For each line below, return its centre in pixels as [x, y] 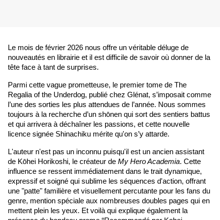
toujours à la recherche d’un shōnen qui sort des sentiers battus [109, 115]
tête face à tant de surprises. [54, 68]
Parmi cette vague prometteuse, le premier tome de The [97, 85]
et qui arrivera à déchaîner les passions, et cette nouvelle [99, 124]
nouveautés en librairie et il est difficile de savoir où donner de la [109, 58]
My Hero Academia [149, 162]
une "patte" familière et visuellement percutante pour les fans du [109, 191]
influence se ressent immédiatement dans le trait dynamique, [105, 172]
